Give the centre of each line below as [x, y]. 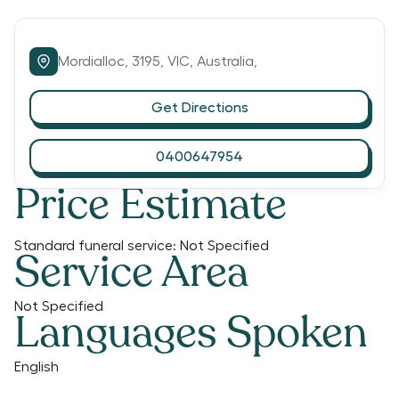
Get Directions [199, 107]
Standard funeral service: [95, 246]
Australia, [227, 61]
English [37, 367]
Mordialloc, [95, 61]
